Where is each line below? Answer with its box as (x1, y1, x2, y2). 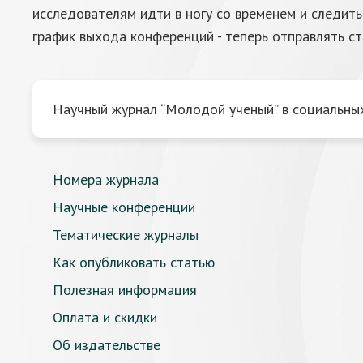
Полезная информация (53, 280, 197, 299)
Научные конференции (53, 198, 195, 216)
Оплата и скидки (53, 308, 157, 327)
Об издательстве (53, 335, 160, 354)
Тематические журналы (53, 225, 199, 244)
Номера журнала (53, 170, 159, 189)
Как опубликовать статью (53, 253, 215, 271)
